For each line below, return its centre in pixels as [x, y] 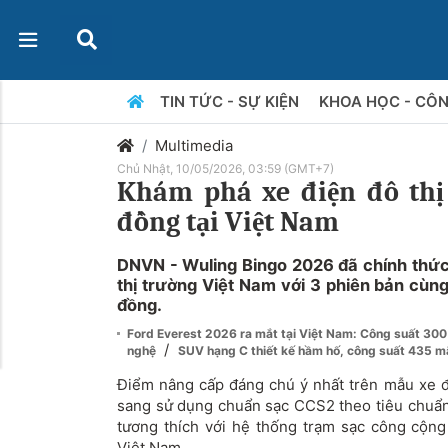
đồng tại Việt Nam [228, 222]
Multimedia [194, 145]
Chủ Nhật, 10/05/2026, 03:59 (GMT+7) [225, 168]
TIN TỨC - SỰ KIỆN [231, 101]
